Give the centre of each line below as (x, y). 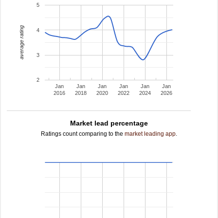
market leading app (150, 134)
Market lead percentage (109, 123)
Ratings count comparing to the (83, 134)
